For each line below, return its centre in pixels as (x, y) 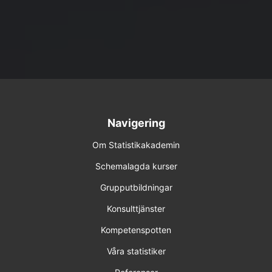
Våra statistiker (136, 251)
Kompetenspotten (136, 230)
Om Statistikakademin (136, 145)
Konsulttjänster (136, 209)
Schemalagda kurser (136, 166)
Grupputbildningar (136, 187)
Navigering (136, 123)
